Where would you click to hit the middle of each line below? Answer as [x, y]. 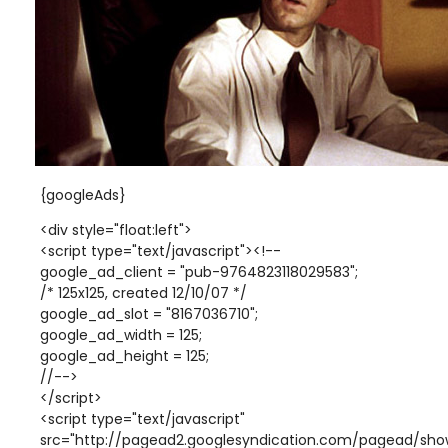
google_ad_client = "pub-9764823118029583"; [199, 272]
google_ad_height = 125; [124, 356]
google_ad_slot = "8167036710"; [149, 314]
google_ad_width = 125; [121, 335]
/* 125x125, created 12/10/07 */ [143, 293]
